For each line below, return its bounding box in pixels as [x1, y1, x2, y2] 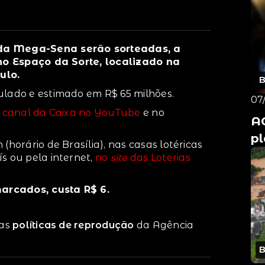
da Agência [134, 219, 194, 231]
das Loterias [127, 151, 190, 163]
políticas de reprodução [12, 219, 134, 231]
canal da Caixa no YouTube [2, 106, 141, 118]
